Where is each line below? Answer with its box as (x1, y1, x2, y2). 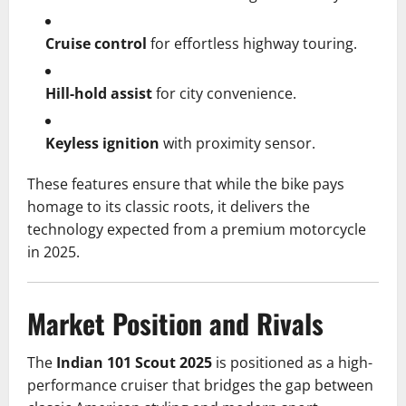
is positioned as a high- (212, 353, 372, 373)
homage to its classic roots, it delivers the (27, 197, 310, 217)
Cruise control (45, 34, 147, 54)
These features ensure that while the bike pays (27, 174, 344, 195)
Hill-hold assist (45, 83, 152, 104)
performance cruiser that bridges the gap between (27, 375, 373, 396)
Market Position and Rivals (27, 303, 324, 344)
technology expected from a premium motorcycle (27, 219, 366, 240)
